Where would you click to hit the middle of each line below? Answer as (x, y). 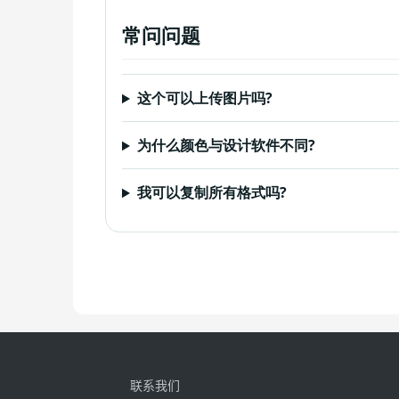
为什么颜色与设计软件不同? (226, 146)
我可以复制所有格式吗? (212, 193)
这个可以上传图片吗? (204, 98)
